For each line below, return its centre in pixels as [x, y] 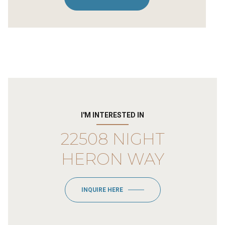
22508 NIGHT [113, 139]
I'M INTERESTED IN [113, 115]
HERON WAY [113, 159]
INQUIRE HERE [102, 190]
